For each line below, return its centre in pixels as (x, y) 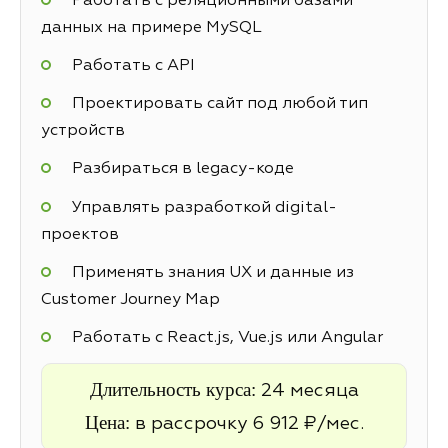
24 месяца (309, 391)
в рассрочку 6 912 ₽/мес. (249, 424)
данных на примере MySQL (151, 27)
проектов (80, 234)
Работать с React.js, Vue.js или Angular (227, 337)
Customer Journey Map (130, 299)
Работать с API (133, 66)
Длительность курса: (175, 390)
